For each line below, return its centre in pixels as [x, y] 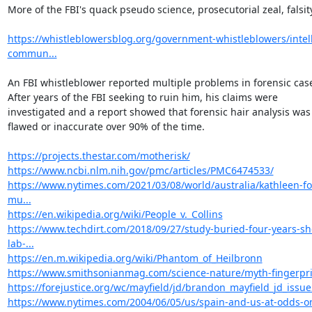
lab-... [21, 243]
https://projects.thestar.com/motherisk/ [99, 156]
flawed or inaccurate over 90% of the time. [106, 126]
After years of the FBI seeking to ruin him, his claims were [142, 97]
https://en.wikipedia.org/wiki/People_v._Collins [115, 214]
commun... [32, 53]
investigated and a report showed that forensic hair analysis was [159, 112]
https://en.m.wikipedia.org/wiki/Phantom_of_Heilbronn [135, 258]
